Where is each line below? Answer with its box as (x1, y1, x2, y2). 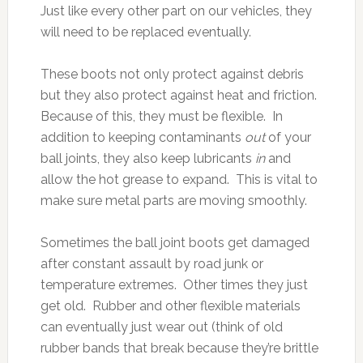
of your (264, 129, 311, 145)
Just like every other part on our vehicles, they (40, 2, 312, 19)
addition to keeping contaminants (40, 129, 245, 145)
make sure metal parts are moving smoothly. (40, 192, 307, 208)
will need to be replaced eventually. (40, 23, 251, 40)
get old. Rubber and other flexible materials (40, 297, 301, 314)
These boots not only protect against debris (40, 66, 304, 82)
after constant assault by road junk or (40, 255, 263, 271)
